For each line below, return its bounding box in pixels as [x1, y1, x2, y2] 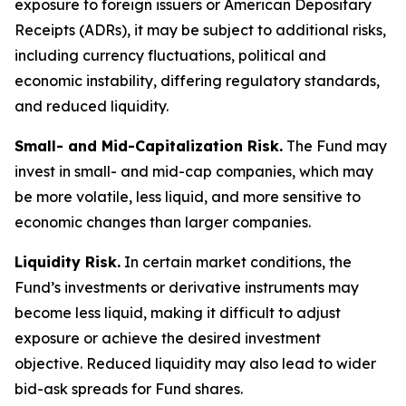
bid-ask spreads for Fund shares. [14, 380, 243, 398]
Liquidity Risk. [14, 253, 121, 271]
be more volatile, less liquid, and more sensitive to [14, 188, 361, 206]
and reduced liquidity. [14, 97, 169, 115]
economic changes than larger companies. [14, 213, 311, 231]
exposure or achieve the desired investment [14, 329, 321, 347]
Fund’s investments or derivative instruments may [14, 278, 359, 296]
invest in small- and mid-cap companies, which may [14, 162, 373, 180]
